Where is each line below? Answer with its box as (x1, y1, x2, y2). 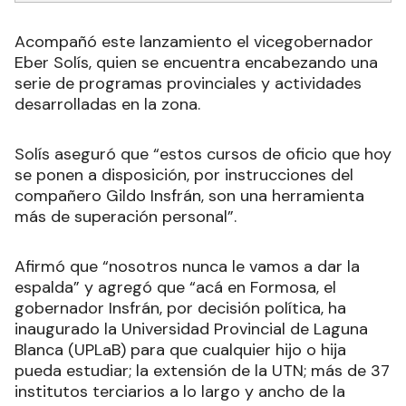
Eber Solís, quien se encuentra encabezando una (14, 51, 378, 73)
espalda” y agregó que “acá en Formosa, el (14, 275, 336, 298)
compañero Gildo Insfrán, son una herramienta (14, 184, 364, 207)
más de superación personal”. (14, 205, 237, 227)
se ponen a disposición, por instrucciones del (14, 163, 353, 186)
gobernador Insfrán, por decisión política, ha (14, 296, 346, 319)
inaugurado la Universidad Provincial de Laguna (14, 317, 368, 340)
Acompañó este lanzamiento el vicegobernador (14, 30, 373, 53)
